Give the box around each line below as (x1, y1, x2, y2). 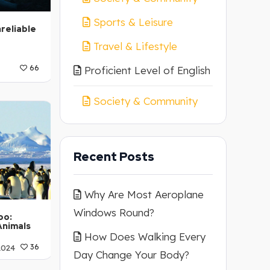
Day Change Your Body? (73, 248, 189, 261)
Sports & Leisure (93, 16, 173, 28)
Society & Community (93, 95, 198, 107)
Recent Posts (73, 149, 154, 165)
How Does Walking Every (84, 230, 206, 243)
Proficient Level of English (84, 64, 210, 77)
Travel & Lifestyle (93, 40, 177, 52)
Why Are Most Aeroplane (84, 188, 204, 201)
